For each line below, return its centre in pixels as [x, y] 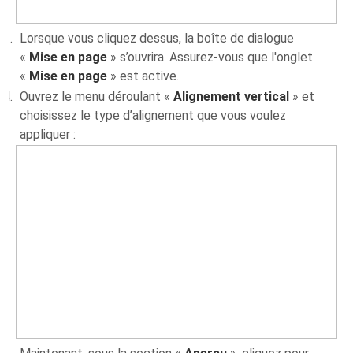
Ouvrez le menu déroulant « [97, 96]
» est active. [143, 76]
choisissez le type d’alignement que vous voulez [153, 115]
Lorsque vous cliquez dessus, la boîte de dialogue [157, 38]
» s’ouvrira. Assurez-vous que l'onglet [210, 57]
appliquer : [48, 134]
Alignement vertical [232, 96]
